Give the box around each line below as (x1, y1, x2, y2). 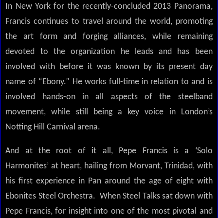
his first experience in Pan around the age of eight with (5, 176, 213, 186)
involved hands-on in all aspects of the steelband (5, 92, 213, 102)
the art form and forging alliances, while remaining (5, 32, 213, 41)
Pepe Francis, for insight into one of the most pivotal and (5, 206, 213, 216)
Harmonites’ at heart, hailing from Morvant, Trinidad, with (5, 161, 213, 171)
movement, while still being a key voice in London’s (5, 107, 213, 117)
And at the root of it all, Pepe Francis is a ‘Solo (5, 146, 213, 156)
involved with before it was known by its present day (5, 62, 213, 72)
